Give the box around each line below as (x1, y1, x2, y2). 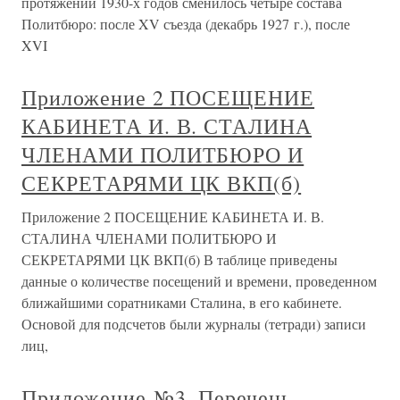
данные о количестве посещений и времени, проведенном (21, 271, 377, 290)
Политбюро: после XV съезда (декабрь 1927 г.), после (21, 14, 350, 33)
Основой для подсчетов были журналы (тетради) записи (21, 314, 366, 333)
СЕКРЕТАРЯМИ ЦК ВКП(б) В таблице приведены (21, 250, 337, 269)
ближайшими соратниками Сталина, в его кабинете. (21, 293, 342, 312)
